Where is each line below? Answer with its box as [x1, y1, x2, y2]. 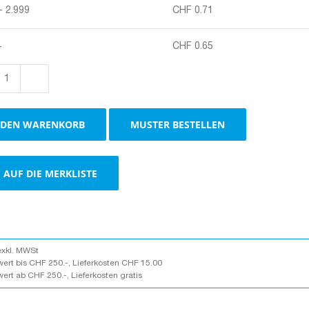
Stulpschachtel [6, 80, 76, 90]
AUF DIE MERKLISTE [3, 166, 98, 180]
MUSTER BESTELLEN [130, 118, 226, 132]
